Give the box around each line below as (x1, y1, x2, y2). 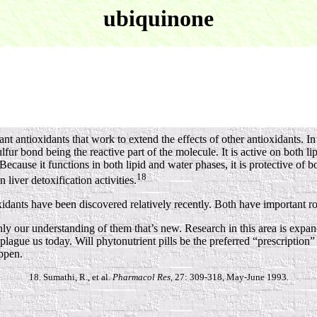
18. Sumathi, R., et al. (28, 272, 113, 283)
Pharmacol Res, (112, 272, 173, 283)
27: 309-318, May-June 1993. (172, 272, 289, 283)
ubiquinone (103, 6, 214, 31)
